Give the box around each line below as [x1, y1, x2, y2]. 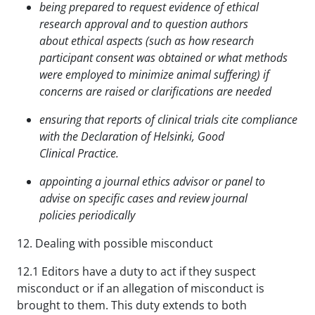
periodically [79, 207, 135, 223]
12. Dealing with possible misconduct [17, 235, 213, 251]
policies [39, 207, 76, 223]
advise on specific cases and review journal [39, 190, 247, 206]
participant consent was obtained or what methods [39, 49, 288, 65]
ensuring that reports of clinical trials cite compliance [39, 111, 297, 127]
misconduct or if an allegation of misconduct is [17, 280, 264, 296]
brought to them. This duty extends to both [17, 297, 247, 313]
